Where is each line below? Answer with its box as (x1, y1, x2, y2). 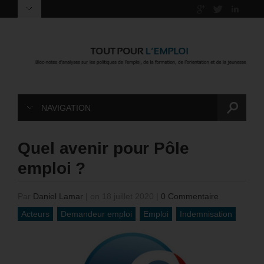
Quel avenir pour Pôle (18, 139, 189, 158)
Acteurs (21, 209, 49, 219)
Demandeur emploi (61, 209, 132, 219)
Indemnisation (180, 209, 232, 219)
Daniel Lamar (33, 192, 83, 202)
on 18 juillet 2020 (88, 192, 156, 202)
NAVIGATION (41, 103, 91, 113)
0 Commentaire (161, 192, 219, 202)
